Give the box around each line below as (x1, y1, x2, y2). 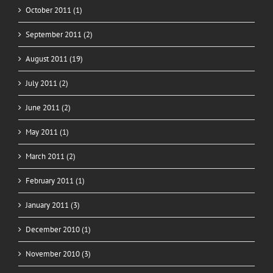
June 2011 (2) (26, 102, 71, 113)
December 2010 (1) (26, 224, 91, 235)
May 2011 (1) (26, 126, 69, 137)
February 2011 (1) (26, 175, 85, 186)
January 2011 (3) (26, 199, 80, 210)
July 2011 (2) (26, 77, 68, 88)
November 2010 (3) (26, 248, 91, 259)
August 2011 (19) (26, 53, 83, 64)
